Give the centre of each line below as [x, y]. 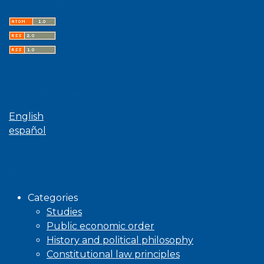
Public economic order [100, 226]
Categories [53, 198]
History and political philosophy [120, 240]
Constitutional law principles [113, 255]
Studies [64, 212]
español [27, 131]
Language [45, 94]
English [26, 117]
